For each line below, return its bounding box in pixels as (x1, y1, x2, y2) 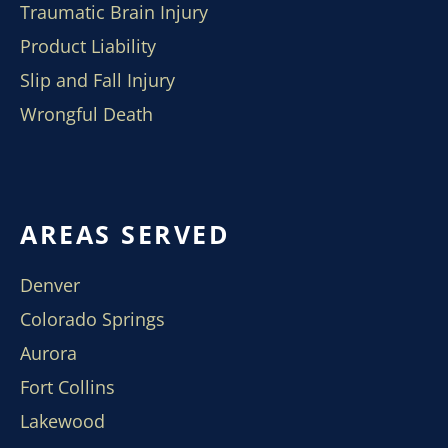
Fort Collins (20, 375, 115, 399)
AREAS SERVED (20, 217, 230, 251)
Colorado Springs (20, 307, 165, 331)
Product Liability (20, 34, 156, 58)
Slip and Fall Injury (20, 68, 175, 92)
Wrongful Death (20, 102, 153, 126)
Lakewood (20, 409, 105, 433)
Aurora (20, 341, 77, 365)
